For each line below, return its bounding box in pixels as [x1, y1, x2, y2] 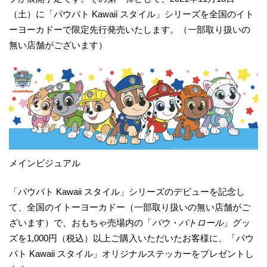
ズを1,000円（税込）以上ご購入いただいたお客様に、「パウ [9, 233, 254, 244]
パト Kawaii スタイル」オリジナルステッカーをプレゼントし [9, 249, 254, 259]
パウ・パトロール [152, 218, 223, 228]
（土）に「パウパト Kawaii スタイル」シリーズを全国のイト [9, 9, 254, 20]
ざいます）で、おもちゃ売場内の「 [9, 218, 152, 228]
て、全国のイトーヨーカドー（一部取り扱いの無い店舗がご [9, 202, 250, 213]
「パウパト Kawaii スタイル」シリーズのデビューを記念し [9, 187, 245, 197]
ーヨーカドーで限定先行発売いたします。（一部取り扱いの [9, 24, 250, 35]
